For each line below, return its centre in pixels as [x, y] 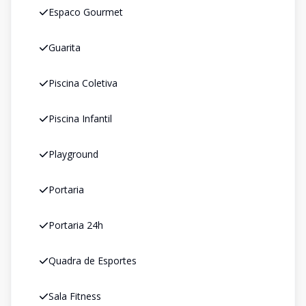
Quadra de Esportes [93, 261]
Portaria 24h [76, 225]
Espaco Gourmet [86, 12]
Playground [73, 154]
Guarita [65, 47]
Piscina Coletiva [83, 83]
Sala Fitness [75, 296]
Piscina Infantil [80, 119]
